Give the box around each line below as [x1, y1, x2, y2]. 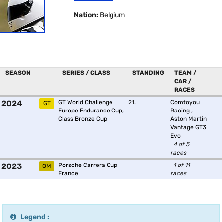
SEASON [5, 69, 31, 76]
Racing [170, 107, 191, 114]
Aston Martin [170, 115, 207, 122]
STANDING [132, 69, 164, 76]
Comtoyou [170, 99, 200, 106]
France [58, 170, 78, 177]
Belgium [98, 11, 125, 19]
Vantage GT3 [170, 124, 206, 131]
